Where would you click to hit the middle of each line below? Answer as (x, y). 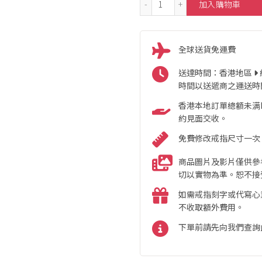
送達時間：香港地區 (216, 72)
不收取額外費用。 (211, 207)
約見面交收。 (203, 118)
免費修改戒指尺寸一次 (219, 138)
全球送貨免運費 (207, 49)
